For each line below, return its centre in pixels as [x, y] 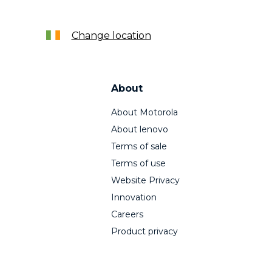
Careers [127, 214]
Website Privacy [145, 180]
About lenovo [140, 129]
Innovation [134, 197]
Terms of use [138, 163]
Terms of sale [139, 146]
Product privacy [144, 231]
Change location [111, 35]
